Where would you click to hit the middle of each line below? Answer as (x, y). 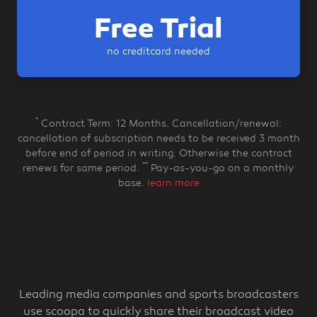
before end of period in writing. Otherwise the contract (158, 154)
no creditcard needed (158, 52)
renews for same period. (82, 169)
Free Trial (158, 30)
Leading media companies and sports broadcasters (158, 295)
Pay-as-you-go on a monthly (221, 169)
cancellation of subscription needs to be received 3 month (158, 139)
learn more (173, 184)
